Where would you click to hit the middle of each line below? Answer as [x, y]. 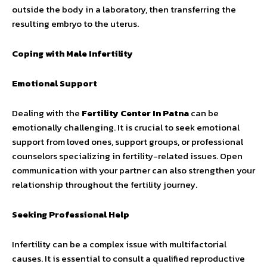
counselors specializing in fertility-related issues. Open [127, 156]
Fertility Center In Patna [135, 113]
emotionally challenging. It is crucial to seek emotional [126, 127]
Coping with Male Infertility [72, 53]
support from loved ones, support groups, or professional [128, 142]
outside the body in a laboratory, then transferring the [124, 9]
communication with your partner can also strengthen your [133, 170]
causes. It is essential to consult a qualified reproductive [128, 258]
